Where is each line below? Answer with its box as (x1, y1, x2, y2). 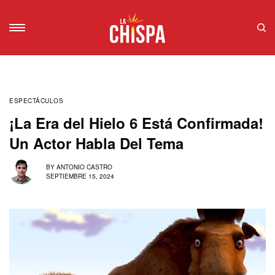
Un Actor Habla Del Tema (9, 132, 184, 153)
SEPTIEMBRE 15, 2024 (46, 172, 114, 181)
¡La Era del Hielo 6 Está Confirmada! (9, 112, 263, 133)
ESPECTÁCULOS (9, 96, 63, 105)
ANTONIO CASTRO (56, 163, 112, 172)
